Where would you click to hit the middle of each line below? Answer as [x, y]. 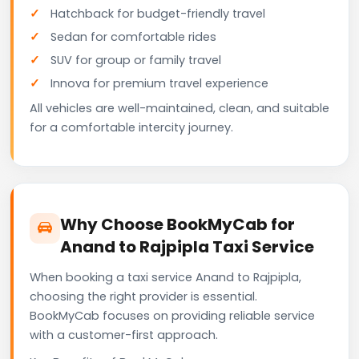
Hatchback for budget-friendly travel [158, 13]
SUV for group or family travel [136, 60]
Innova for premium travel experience [159, 83]
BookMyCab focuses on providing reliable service [172, 315]
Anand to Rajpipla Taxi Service [187, 246]
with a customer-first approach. [124, 335]
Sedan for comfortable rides [133, 36]
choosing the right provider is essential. [143, 296]
